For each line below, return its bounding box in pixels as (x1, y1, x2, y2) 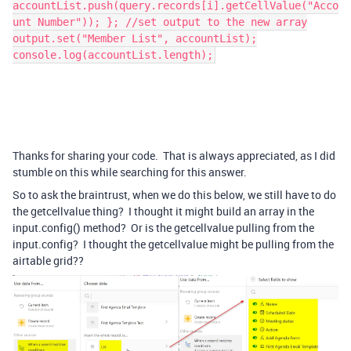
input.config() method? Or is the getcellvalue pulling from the (13, 220, 314, 235)
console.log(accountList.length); (13, 49, 213, 61)
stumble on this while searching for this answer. (13, 165, 247, 179)
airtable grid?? (13, 253, 84, 268)
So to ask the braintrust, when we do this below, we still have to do (13, 187, 336, 202)
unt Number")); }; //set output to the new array (13, 16, 307, 28)
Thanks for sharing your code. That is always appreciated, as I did (13, 148, 335, 163)
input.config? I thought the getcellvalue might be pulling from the (13, 237, 334, 251)
